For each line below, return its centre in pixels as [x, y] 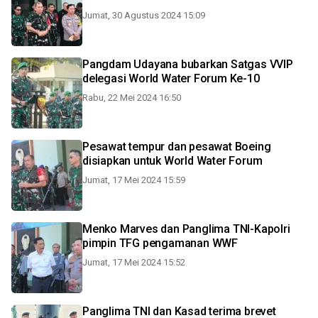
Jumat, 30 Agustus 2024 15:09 [144, 15]
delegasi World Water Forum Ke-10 [171, 78]
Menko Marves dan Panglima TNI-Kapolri [186, 229]
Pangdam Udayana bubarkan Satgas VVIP [188, 64]
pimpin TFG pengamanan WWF [160, 243]
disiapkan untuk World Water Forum [172, 161]
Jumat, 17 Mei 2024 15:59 [134, 180]
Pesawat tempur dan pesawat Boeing [177, 147]
